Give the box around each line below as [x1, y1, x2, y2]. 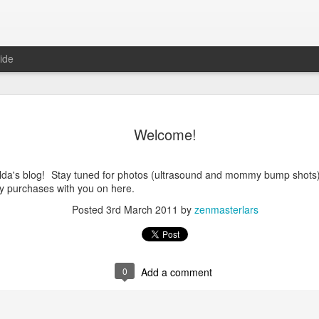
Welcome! [134, 124, 197, 145]
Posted [72, 202, 106, 216]
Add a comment [141, 265, 212, 279]
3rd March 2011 [106, 202, 178, 216]
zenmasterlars [194, 202, 258, 216]
